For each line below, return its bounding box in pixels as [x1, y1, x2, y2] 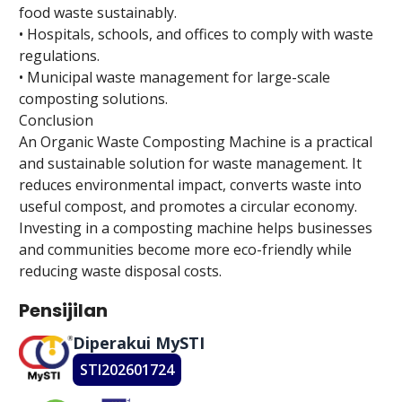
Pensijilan [18, 297, 108, 323]
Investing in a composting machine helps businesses [18, 217, 372, 238]
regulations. [18, 45, 100, 66]
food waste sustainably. [18, 2, 177, 22]
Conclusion [18, 109, 93, 130]
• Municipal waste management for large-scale [18, 66, 330, 87]
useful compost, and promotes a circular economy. [18, 196, 357, 216]
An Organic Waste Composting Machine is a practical [18, 131, 372, 152]
